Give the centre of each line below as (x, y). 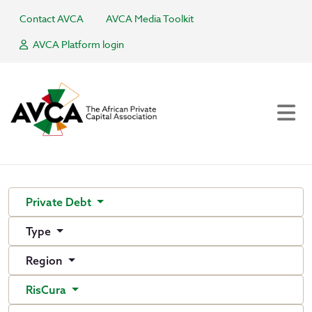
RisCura (47, 290)
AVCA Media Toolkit (150, 18)
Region (46, 260)
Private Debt (60, 202)
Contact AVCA (52, 18)
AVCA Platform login (77, 44)
